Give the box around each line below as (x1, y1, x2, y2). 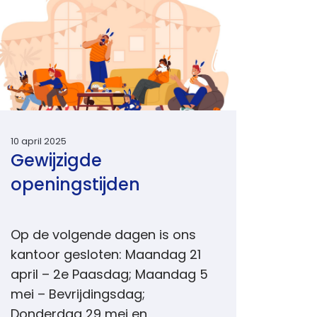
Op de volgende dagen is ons (11, 229, 197, 243)
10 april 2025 (11, 137, 67, 146)
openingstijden (11, 178, 141, 195)
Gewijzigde (11, 154, 103, 171)
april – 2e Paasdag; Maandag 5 (11, 269, 209, 282)
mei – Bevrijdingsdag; (11, 289, 146, 302)
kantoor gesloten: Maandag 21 (11, 249, 202, 263)
